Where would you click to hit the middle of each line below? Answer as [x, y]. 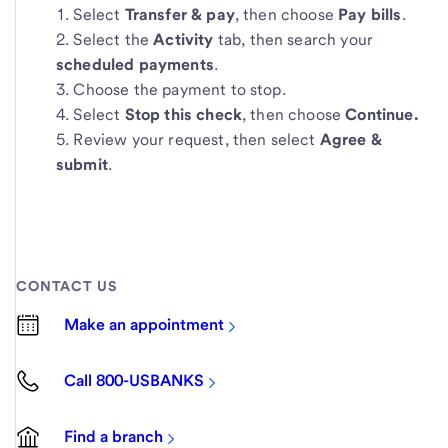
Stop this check [183, 114]
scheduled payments [135, 64]
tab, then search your [295, 39]
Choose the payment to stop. [179, 89]
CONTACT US [67, 286]
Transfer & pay [179, 14]
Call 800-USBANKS [134, 381]
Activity [185, 39]
